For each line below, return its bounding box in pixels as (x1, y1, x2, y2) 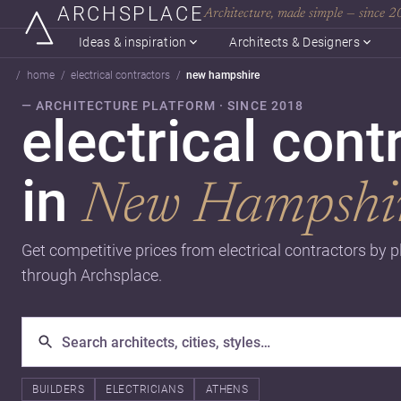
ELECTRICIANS (106, 382, 184, 396)
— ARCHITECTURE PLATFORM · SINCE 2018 (21, 98, 304, 113)
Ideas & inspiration (79, 34, 187, 50)
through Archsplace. (21, 266, 162, 285)
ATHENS (205, 382, 249, 396)
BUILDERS (32, 382, 85, 396)
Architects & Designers (229, 34, 360, 50)
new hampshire (186, 69, 260, 81)
